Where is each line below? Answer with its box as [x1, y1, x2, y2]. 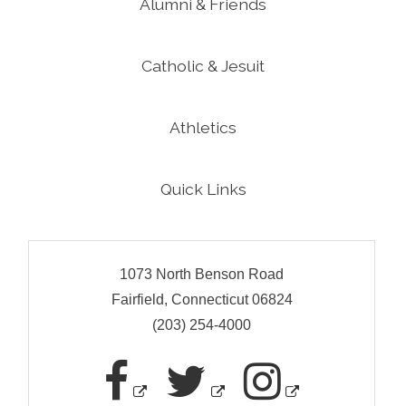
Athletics [169, 117, 237, 137]
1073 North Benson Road [120, 266, 285, 282]
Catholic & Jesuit [141, 55, 265, 75]
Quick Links [159, 179, 246, 198]
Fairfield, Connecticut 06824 [111, 291, 293, 307]
